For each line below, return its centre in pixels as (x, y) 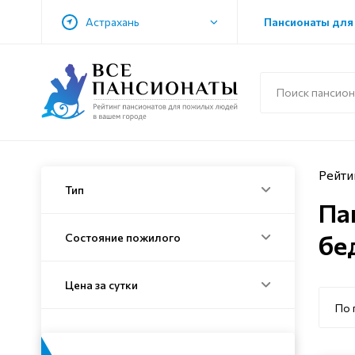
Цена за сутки (101, 285)
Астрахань (113, 22)
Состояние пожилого (123, 238)
